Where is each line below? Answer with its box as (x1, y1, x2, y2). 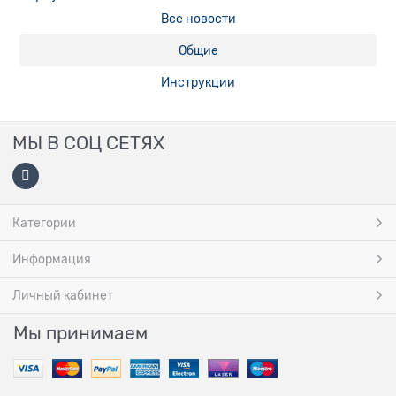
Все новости (160, 11, 236, 26)
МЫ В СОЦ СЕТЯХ (12, 133, 164, 154)
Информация (12, 252, 91, 266)
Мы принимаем (13, 323, 148, 344)
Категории (12, 216, 76, 230)
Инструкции (161, 74, 235, 89)
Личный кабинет (12, 288, 113, 302)
